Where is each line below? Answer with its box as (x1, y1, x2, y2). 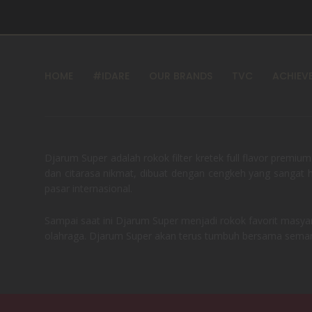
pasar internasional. (45, 182, 132, 196)
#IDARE (93, 69, 130, 84)
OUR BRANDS (149, 69, 212, 84)
